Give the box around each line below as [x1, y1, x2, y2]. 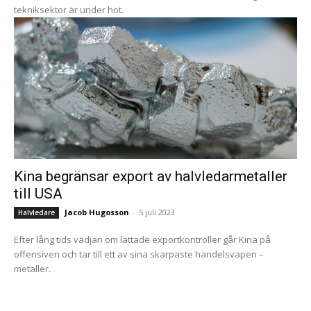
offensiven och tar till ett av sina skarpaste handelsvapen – [14, 248, 264, 260]
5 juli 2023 [139, 207, 175, 217]
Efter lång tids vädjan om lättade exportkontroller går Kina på [14, 233, 271, 246]
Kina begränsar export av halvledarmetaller [14, 168, 287, 185]
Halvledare [18, 208, 55, 217]
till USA [14, 185, 62, 202]
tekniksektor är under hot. [14, 3, 124, 16]
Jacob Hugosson [65, 207, 129, 217]
